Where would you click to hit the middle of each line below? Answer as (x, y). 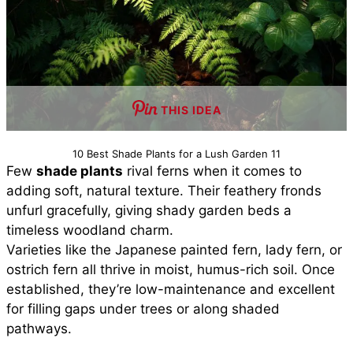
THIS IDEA (191, 110)
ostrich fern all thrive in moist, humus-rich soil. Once (171, 269)
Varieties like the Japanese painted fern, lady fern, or (174, 250)
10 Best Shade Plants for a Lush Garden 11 (176, 154)
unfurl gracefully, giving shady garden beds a (149, 210)
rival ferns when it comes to (212, 171)
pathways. (39, 329)
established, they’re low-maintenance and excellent (171, 289)
